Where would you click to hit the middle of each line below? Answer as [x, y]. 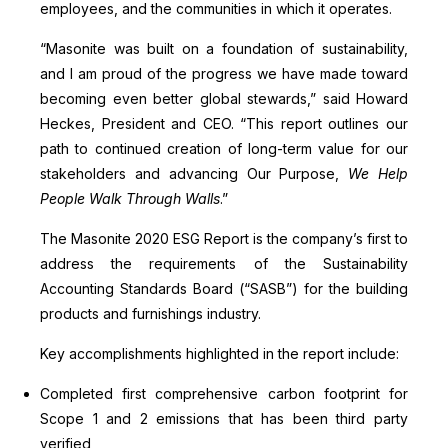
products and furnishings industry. [150, 314]
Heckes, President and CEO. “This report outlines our [224, 124]
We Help [378, 174]
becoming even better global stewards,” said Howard [224, 99]
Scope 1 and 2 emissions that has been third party [224, 419]
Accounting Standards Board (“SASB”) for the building [224, 289]
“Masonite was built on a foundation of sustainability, [224, 49]
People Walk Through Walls [130, 199]
